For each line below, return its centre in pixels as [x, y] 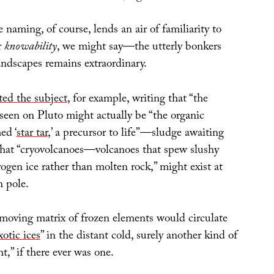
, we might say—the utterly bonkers [139, 48]
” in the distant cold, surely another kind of [139, 237]
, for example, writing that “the [137, 99]
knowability [30, 48]
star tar [32, 134]
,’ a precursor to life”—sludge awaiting [135, 134]
